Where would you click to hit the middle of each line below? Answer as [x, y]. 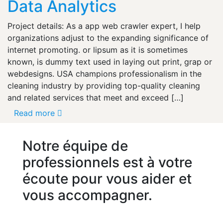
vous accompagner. [87, 195]
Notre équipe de [75, 146]
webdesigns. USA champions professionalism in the [105, 73]
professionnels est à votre [107, 162]
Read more [34, 113]
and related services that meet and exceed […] [96, 97]
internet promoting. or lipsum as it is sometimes [98, 50]
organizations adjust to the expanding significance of [108, 38]
